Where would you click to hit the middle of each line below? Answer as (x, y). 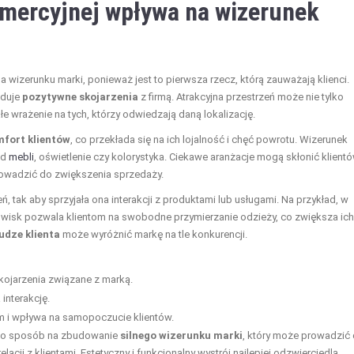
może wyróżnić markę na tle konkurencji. (154, 234)
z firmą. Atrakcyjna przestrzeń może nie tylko (241, 96)
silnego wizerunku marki (181, 335)
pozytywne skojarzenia (80, 96)
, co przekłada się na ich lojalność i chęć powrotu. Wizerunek (209, 139)
